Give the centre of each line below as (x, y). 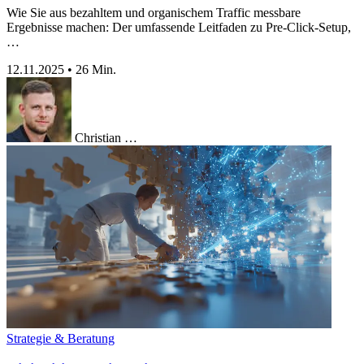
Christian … (106, 137)
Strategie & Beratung (61, 338)
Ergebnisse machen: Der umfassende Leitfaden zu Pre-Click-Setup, (179, 27)
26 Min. (96, 69)
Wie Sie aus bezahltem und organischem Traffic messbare (154, 12)
